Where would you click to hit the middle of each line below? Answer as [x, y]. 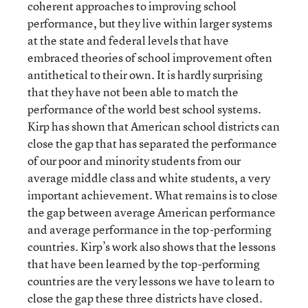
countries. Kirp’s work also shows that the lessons [152, 246]
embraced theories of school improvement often [150, 57]
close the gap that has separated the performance [152, 143]
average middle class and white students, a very [149, 178]
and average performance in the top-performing [150, 229]
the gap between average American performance [152, 212]
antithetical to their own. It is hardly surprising [145, 75]
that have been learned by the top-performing [144, 264]
